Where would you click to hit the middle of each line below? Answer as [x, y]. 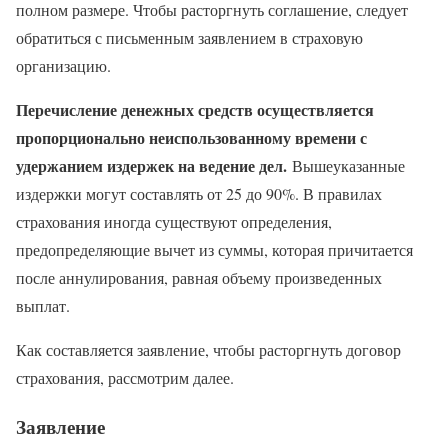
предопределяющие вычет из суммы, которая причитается [214, 250]
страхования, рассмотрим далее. [125, 378]
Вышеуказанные [346, 166]
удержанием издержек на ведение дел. [151, 166]
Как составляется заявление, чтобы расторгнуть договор [208, 350]
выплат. [43, 306]
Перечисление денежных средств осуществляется [195, 110]
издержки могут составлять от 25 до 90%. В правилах [199, 194]
